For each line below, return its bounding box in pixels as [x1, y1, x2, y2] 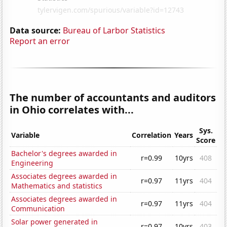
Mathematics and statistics [11, 181, 103, 191]
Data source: [10, 24, 61, 36]
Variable [11, 130, 40, 140]
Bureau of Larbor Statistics [63, 24, 166, 36]
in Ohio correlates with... [10, 102, 134, 117]
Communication [11, 204, 65, 214]
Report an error [10, 35, 70, 47]
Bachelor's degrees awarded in [11, 148, 118, 159]
